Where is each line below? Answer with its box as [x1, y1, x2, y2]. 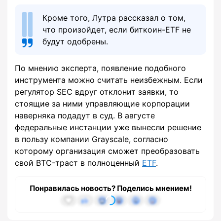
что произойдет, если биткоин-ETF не [42, 25, 191, 35]
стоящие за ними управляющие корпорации [15, 99, 190, 109]
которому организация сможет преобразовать [15, 146, 200, 156]
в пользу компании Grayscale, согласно [15, 134, 168, 145]
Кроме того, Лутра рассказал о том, [42, 13, 185, 23]
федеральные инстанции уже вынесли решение [15, 122, 201, 133]
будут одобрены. [42, 37, 108, 47]
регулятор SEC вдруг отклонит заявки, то [15, 87, 179, 97]
